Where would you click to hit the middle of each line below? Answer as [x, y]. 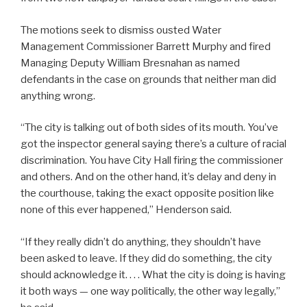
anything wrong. [58, 96]
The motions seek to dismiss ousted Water [121, 30]
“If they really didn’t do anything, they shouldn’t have [141, 242]
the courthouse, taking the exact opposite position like [147, 194]
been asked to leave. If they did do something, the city [146, 258]
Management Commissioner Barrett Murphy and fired [146, 46]
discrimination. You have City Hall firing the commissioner [152, 161]
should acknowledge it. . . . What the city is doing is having [153, 274]
